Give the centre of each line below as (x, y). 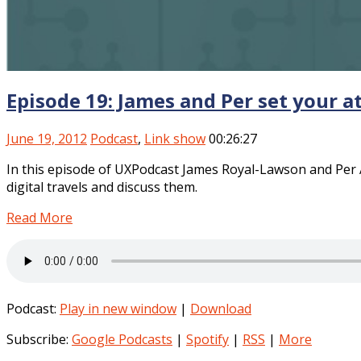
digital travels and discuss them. (102, 187)
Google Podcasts (122, 339)
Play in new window (118, 308)
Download (221, 308)
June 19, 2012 (47, 138)
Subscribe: (39, 339)
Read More (39, 217)
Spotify (207, 339)
